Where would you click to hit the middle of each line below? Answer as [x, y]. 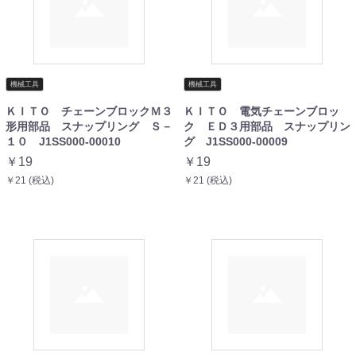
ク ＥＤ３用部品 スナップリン [267, 126]
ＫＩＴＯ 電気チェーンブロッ [261, 111]
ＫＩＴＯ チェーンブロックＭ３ [89, 111]
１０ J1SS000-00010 [63, 141]
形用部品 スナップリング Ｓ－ [89, 126]
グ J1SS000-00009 [236, 141]
